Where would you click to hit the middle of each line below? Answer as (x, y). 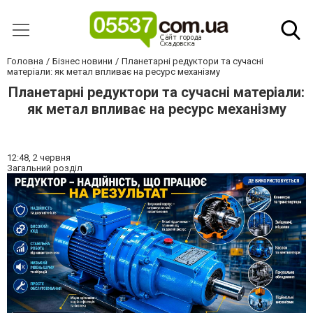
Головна (25, 61)
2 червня (52, 158)
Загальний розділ (45, 168)
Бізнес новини (82, 61)
